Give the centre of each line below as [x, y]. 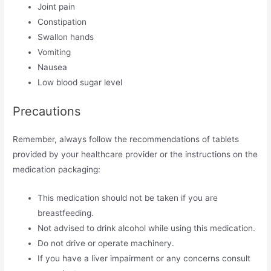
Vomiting [54, 52]
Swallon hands [66, 37]
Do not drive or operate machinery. [106, 243]
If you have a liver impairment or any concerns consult [144, 258]
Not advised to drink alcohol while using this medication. [147, 228]
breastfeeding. [66, 213]
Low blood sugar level [80, 83]
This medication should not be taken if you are [128, 198]
